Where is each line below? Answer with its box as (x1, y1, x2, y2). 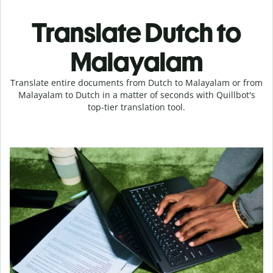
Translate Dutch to (32, 16, 241, 49)
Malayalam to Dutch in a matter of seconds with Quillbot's (18, 89, 255, 101)
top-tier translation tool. (88, 101, 185, 113)
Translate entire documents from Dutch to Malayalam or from (10, 77, 263, 88)
